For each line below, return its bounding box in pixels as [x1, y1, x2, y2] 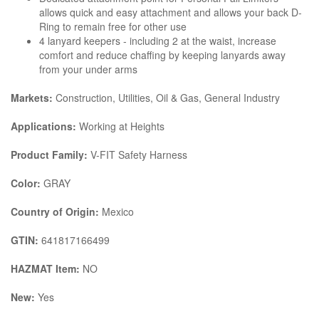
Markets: [11, 90, 56, 105]
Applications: [11, 118, 79, 133]
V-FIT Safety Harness [90, 147, 187, 162]
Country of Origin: [11, 204, 99, 219]
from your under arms [39, 61, 137, 76]
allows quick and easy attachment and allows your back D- [39, 4, 302, 19]
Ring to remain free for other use [39, 19, 187, 33]
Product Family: [11, 147, 90, 162]
